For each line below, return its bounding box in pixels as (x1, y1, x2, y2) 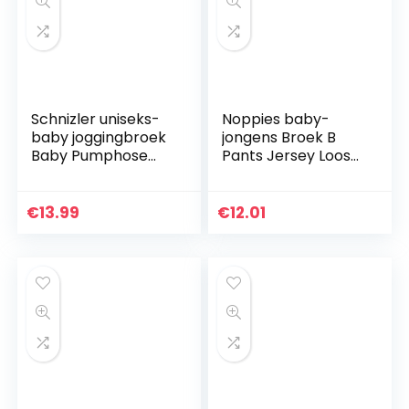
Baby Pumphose (31, 145, 149, 167)
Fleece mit (31, 163, 108, 185)
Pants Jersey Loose (222, 145, 361, 167)
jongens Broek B (222, 127, 337, 149)
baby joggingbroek (31, 127, 167, 149)
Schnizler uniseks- (31, 109, 161, 131)
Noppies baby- (222, 109, 330, 131)
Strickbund (31, 182, 110, 204)
